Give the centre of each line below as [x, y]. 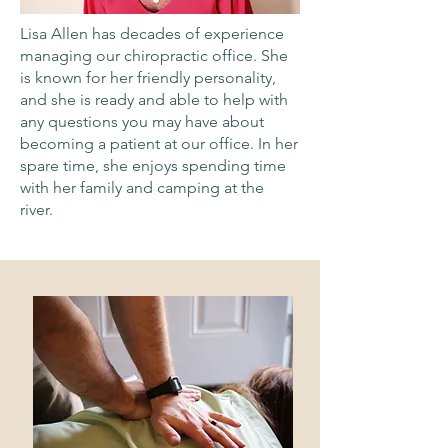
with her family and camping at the [142, 187]
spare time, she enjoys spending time [153, 165]
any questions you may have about [142, 121]
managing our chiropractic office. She [154, 55]
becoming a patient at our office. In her [159, 143]
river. [36, 209]
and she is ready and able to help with [154, 99]
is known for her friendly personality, [148, 77]
